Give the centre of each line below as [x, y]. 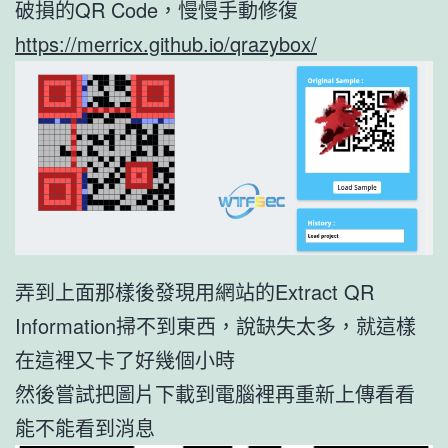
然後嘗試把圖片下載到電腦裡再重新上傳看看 [215, 393]
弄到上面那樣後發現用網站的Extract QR [194, 291]
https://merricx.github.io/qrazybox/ [166, 43]
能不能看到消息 [85, 427]
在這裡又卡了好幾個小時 [125, 359]
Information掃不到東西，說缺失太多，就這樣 [215, 325]
